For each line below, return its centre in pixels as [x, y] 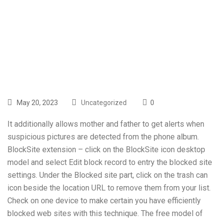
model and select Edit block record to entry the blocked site [110, 162]
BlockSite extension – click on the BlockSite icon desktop [106, 150]
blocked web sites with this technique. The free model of [105, 213]
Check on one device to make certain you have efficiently [104, 201]
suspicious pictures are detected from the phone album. [103, 137]
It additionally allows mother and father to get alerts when [106, 124]
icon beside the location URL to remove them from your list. [109, 188]
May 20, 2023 [37, 103]
